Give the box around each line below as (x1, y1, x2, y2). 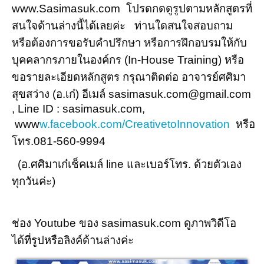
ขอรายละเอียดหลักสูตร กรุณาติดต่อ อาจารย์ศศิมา (12, 70, 246, 83)
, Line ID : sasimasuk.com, (12, 102, 148, 115)
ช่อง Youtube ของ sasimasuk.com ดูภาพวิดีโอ (12, 216, 236, 229)
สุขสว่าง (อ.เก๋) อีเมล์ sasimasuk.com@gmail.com (12, 87, 251, 100)
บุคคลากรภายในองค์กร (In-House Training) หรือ (12, 53, 244, 66)
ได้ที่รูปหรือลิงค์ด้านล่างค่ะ (12, 233, 137, 246)
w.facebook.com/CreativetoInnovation (39, 117, 230, 130)
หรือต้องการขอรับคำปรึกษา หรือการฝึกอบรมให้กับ (12, 36, 247, 49)
